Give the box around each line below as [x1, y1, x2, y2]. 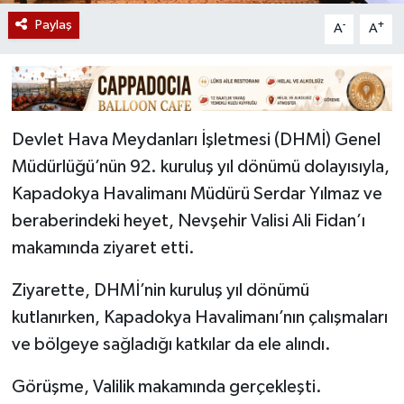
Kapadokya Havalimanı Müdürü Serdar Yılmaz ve [11, 185, 382, 204]
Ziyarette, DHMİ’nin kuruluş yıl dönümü [11, 281, 309, 300]
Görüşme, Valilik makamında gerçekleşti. [11, 378, 322, 397]
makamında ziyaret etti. [11, 239, 195, 258]
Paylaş [34, 18, 72, 32]
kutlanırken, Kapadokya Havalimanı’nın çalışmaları [11, 308, 388, 327]
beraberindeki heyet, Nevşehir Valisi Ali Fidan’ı [11, 212, 365, 231]
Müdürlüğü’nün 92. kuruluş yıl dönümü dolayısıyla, [11, 158, 390, 177]
